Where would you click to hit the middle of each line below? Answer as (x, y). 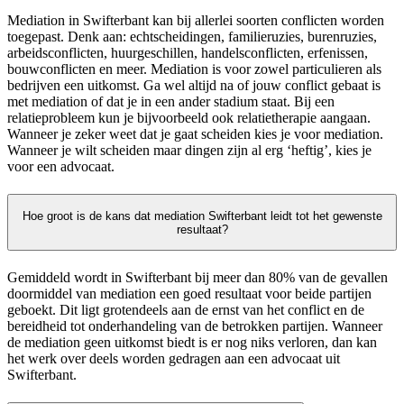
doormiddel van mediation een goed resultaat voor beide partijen (189, 294)
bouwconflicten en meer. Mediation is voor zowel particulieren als (194, 69)
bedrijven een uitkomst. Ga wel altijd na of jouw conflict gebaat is (194, 85)
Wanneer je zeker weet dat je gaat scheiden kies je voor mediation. (195, 133)
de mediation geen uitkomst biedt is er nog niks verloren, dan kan (192, 343)
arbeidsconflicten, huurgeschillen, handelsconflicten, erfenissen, (188, 52)
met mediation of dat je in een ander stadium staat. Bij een (171, 101)
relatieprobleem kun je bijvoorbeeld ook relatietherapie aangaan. (189, 117)
